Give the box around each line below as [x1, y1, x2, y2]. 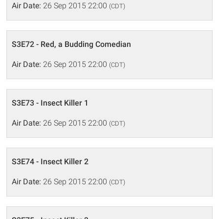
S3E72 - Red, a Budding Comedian [12, 39, 131, 49]
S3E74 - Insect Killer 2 [12, 156, 89, 166]
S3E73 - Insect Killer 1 [12, 98, 89, 108]
